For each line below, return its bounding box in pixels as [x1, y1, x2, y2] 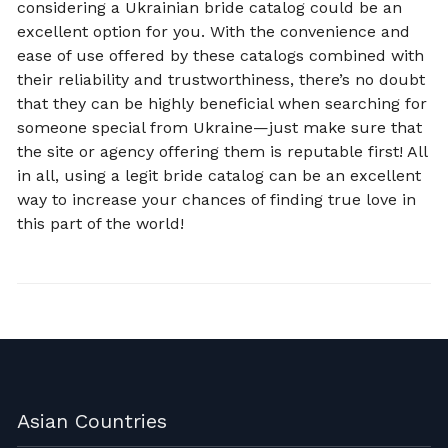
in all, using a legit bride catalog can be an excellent [17, 166, 421, 186]
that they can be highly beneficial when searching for [17, 94, 427, 114]
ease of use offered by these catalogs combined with [17, 46, 424, 66]
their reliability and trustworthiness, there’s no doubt [17, 70, 425, 90]
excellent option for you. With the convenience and [17, 22, 410, 42]
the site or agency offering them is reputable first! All [17, 142, 427, 162]
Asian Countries [17, 409, 167, 434]
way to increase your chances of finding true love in [17, 190, 416, 210]
